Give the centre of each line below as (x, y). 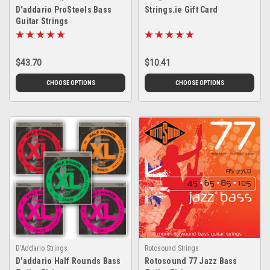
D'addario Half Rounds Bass (68, 261)
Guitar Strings (42, 21)
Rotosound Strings (172, 248)
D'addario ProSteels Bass (64, 9)
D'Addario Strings (42, 248)
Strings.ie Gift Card (181, 9)
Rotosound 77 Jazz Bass (191, 261)
